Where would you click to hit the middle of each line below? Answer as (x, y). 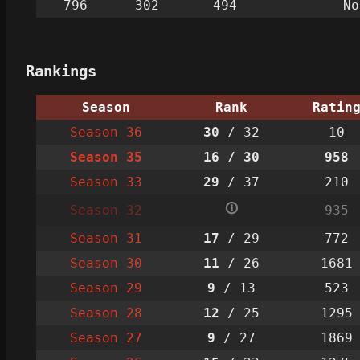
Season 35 (106, 157)
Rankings (61, 71)
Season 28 (106, 313)
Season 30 (106, 263)
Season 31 (106, 238)
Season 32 (106, 210)
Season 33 (106, 182)
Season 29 (106, 288)
